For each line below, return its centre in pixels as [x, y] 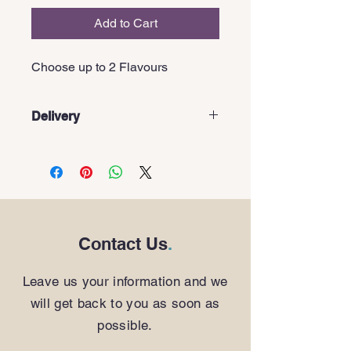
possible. [125, 325]
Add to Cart [125, 23]
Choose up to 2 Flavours [100, 67]
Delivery [56, 116]
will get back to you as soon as [125, 303]
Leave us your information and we [125, 281]
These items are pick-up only [103, 146]
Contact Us [123, 244]
